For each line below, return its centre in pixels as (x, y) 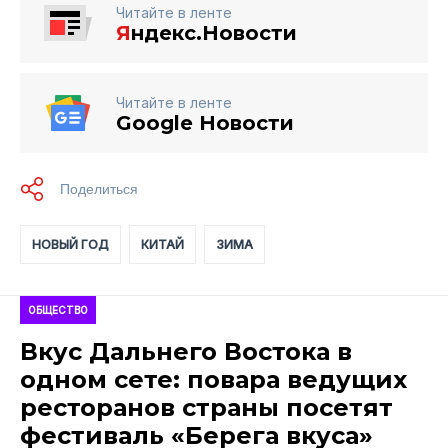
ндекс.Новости (214, 32)
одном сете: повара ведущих (213, 379)
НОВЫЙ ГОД (70, 244)
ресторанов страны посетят (206, 407)
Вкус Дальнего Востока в (186, 351)
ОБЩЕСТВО (58, 309)
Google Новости (205, 122)
